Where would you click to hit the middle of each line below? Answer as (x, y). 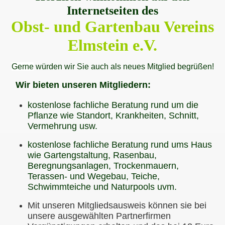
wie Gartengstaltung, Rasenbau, (92, 155)
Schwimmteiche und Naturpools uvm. (102, 187)
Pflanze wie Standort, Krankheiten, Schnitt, (113, 116)
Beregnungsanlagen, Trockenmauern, (103, 166)
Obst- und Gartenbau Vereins (113, 27)
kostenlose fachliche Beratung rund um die (113, 105)
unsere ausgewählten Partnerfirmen (99, 216)
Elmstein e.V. (113, 45)
